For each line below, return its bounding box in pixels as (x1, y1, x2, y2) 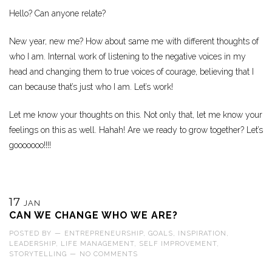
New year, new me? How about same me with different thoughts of (9, 36, 259, 47)
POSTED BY (9, 229, 52, 238)
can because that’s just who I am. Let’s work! (9, 82, 173, 92)
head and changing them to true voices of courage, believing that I (9, 67, 254, 77)
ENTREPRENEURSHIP (64, 229, 143, 238)
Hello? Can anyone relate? (9, 8, 106, 19)
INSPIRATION (178, 229, 226, 238)
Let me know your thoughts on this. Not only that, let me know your (9, 110, 262, 120)
